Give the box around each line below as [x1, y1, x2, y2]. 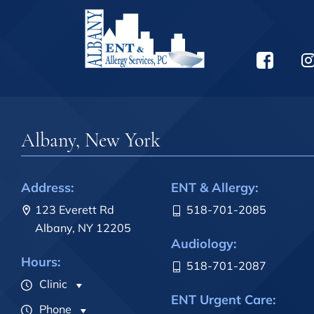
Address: [21, 179, 74, 196]
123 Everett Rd [35, 203, 114, 217]
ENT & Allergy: [171, 179, 258, 196]
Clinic [36, 277, 67, 292]
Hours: [21, 254, 60, 271]
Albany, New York [21, 128, 161, 153]
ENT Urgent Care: [171, 292, 275, 308]
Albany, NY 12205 [35, 221, 131, 235]
